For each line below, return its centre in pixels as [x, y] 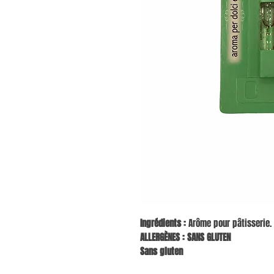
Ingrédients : [163, 224]
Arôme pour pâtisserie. [229, 224]
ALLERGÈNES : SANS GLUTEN [185, 238]
